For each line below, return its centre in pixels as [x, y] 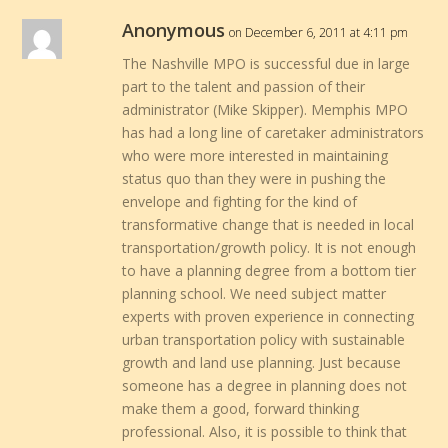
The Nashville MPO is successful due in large [266, 64]
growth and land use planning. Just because [262, 363]
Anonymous [174, 30]
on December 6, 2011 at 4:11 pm [319, 33]
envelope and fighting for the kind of [240, 202]
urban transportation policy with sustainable [264, 340]
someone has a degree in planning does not [265, 386]
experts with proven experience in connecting [268, 317]
